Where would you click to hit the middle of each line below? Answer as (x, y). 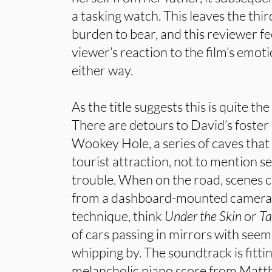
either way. (103, 70)
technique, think (118, 216)
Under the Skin (203, 216)
